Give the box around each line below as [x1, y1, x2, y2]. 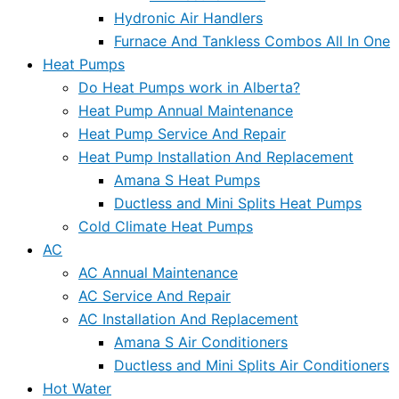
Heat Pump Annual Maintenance [78, 101, 293, 119]
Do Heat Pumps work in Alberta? [78, 77, 300, 96]
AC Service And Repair [78, 286, 231, 305]
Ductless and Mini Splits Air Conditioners [114, 355, 389, 374]
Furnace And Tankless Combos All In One [114, 31, 390, 50]
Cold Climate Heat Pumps [78, 216, 253, 235]
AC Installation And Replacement [78, 309, 298, 328]
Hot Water [43, 379, 111, 397]
